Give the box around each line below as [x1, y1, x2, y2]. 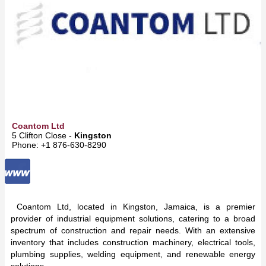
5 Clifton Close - [12, 130, 74, 140]
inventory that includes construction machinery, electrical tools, [11, 237, 255, 247]
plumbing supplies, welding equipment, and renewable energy [11, 249, 255, 259]
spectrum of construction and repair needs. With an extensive [11, 225, 255, 235]
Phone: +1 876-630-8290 [12, 140, 106, 150]
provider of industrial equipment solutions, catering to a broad [11, 213, 255, 223]
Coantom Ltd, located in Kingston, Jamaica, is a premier [11, 201, 255, 211]
